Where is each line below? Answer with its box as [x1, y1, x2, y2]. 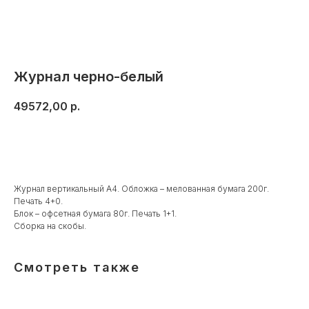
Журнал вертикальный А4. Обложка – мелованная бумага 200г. [14, 183, 269, 195]
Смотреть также [14, 260, 140, 275]
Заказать [130, 139, 179, 151]
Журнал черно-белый [14, 68, 163, 85]
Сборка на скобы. [14, 221, 86, 232]
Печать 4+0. [14, 196, 63, 207]
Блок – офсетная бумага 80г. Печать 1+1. [14, 208, 177, 219]
